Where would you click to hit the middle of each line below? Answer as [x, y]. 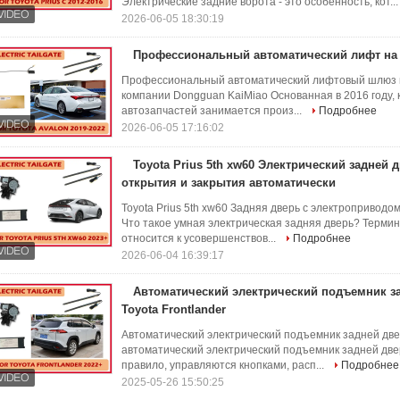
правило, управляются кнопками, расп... [224, 365]
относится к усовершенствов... [200, 238]
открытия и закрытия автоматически [229, 183]
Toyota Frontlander [174, 309]
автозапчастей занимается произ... [213, 111]
